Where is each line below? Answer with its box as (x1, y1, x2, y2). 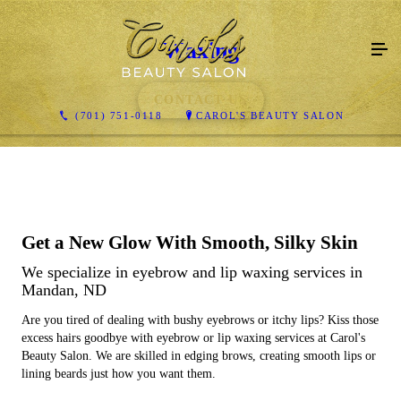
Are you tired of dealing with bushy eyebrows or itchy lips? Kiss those (21, 312, 379, 327)
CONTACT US (154, 92, 247, 107)
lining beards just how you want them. (21, 366, 216, 380)
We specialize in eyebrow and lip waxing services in (21, 262, 363, 281)
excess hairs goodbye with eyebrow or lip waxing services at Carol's (21, 330, 365, 345)
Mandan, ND (21, 280, 107, 299)
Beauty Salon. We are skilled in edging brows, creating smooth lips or (21, 348, 376, 363)
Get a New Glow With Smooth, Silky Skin (21, 231, 358, 253)
